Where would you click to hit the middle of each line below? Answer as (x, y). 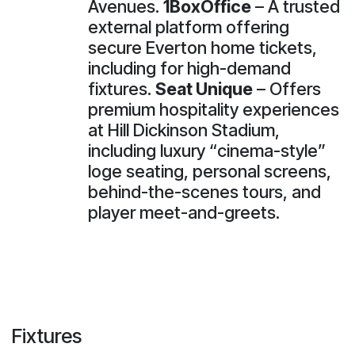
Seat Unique (204, 88)
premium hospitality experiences (214, 109)
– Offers (287, 88)
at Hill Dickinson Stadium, (184, 130)
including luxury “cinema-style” (207, 150)
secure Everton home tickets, (202, 47)
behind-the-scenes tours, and (204, 191)
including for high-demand (189, 68)
